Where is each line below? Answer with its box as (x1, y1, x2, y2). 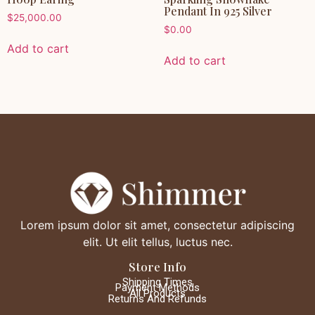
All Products (129, 286, 186, 300)
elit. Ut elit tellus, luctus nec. (82, 235, 233, 250)
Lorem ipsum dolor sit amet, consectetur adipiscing (20, 218, 295, 233)
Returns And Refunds (108, 292, 207, 305)
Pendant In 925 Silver (163, 3, 272, 18)
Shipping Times (122, 275, 193, 288)
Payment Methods (115, 281, 200, 294)
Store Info (129, 257, 186, 274)
